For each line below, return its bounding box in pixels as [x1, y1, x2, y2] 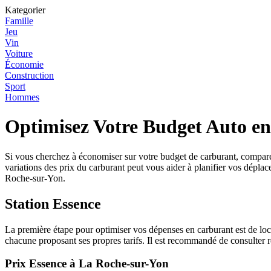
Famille [5, 16, 33, 26]
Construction [5, 70, 54, 80]
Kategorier [5, 5, 45, 15]
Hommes [5, 92, 39, 102]
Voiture [5, 48, 33, 59]
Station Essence [5, 195, 101, 212]
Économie [5, 59, 44, 70]
